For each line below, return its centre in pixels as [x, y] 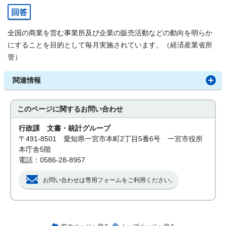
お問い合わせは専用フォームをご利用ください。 [110, 180]
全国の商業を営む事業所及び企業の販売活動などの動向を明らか [110, 33]
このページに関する [49, 109]
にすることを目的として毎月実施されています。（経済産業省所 [110, 45]
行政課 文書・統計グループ [65, 128]
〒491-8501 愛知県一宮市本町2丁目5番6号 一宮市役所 [111, 139]
